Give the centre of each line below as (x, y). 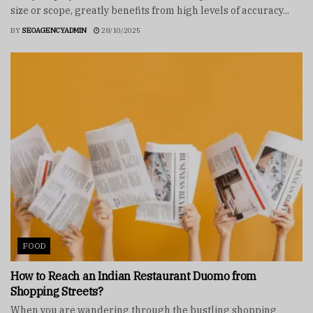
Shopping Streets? (57, 292)
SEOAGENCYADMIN (54, 31)
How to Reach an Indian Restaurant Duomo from (133, 276)
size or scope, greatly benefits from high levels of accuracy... (150, 11)
